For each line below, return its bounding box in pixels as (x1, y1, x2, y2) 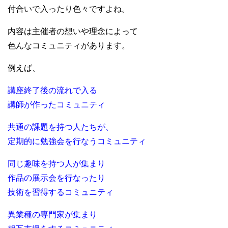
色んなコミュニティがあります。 (8, 41, 130, 50)
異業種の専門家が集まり (8, 210, 97, 219)
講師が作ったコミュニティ (8, 100, 105, 109)
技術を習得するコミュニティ (8, 188, 113, 196)
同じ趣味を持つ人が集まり (8, 159, 105, 168)
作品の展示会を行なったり (8, 174, 105, 182)
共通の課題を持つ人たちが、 (8, 123, 113, 131)
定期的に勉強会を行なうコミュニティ (8, 137, 146, 146)
